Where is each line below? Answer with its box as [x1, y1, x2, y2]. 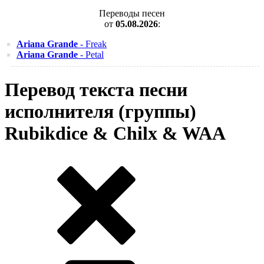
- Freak [78, 39, 107, 49]
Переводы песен [99, 8, 165, 18]
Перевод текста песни [5, 79, 187, 101]
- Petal [78, 49, 104, 60]
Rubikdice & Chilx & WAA [5, 123, 226, 144]
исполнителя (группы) [5, 101, 196, 123]
